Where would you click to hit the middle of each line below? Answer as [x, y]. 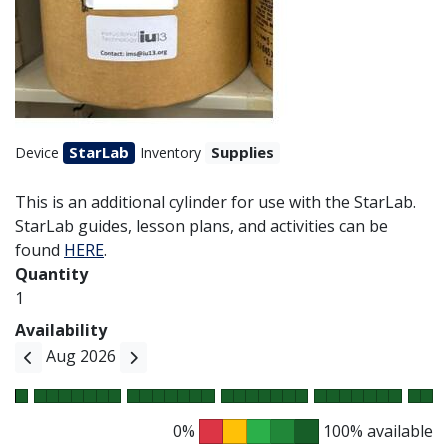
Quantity [51, 274]
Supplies [242, 152]
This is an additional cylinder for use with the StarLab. [215, 202]
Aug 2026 [81, 356]
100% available [376, 430]
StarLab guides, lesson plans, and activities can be [201, 226]
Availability [61, 330]
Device [37, 153]
